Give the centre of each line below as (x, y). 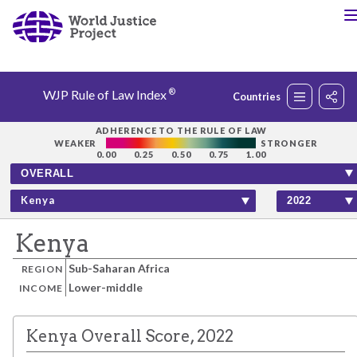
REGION (42, 269)
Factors (75, 222)
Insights (75, 273)
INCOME (41, 288)
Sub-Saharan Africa (120, 269)
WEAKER (75, 143)
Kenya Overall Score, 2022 (130, 335)
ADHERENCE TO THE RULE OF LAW (181, 130)
